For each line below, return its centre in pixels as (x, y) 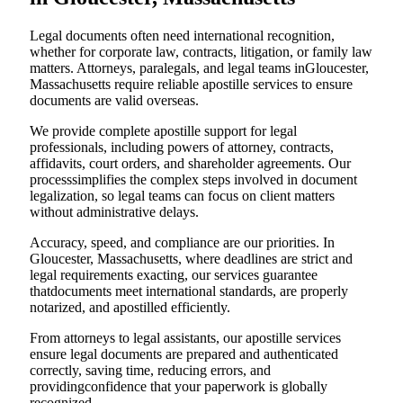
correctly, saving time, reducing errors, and (150, 371)
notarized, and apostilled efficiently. (130, 308)
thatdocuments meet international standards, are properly (189, 291)
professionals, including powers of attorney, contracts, (182, 148)
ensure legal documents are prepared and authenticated (184, 354)
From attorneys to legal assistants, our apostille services (185, 338)
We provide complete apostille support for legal (163, 131)
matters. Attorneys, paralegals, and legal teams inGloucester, (199, 68)
